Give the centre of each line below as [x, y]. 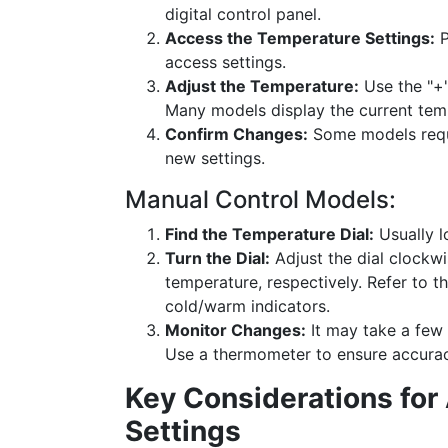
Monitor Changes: [235, 330]
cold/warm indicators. [247, 306]
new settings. [215, 158]
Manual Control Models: [260, 199]
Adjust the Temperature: [262, 86]
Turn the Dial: [217, 258]
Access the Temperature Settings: [300, 38]
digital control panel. [243, 14]
